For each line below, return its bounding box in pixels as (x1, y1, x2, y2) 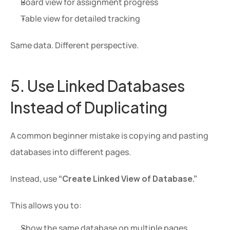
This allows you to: (10, 200, 82, 211)
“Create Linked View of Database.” (59, 173, 197, 184)
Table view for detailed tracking (21, 13, 140, 24)
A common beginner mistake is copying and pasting (10, 130, 208, 141)
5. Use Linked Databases (10, 72, 185, 98)
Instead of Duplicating (10, 93, 167, 119)
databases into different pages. (10, 146, 131, 158)
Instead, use (10, 173, 59, 184)
